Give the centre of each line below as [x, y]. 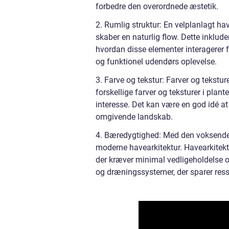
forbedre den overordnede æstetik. [157, 6]
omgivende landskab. [134, 117]
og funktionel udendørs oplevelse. [156, 61]
